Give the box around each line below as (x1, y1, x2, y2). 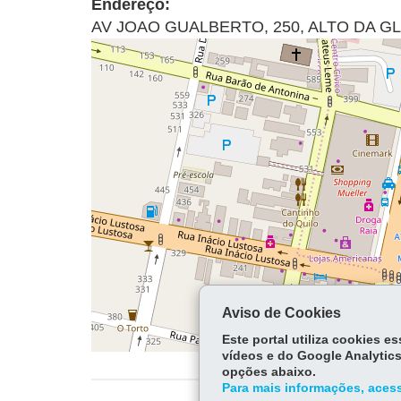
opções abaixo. (221, 365, 316, 379)
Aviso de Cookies (221, 305, 341, 320)
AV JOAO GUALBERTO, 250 (91, 18, 300, 36)
